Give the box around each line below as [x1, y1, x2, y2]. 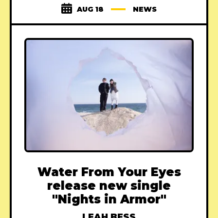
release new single [47, 178, 171, 193]
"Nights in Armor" [52, 192, 166, 206]
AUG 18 [77, 5, 104, 14]
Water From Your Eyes [37, 164, 181, 179]
